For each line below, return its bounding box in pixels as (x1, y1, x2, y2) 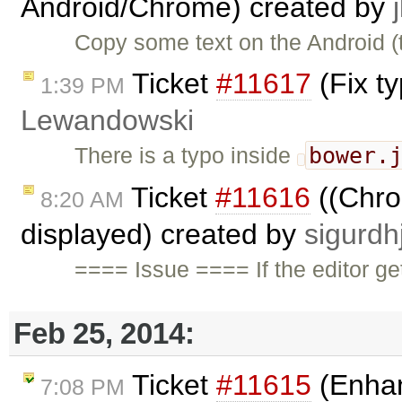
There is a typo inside (74, 143, 298, 169)
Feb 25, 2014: (13, 316, 195, 350)
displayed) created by (21, 218, 304, 251)
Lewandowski (21, 104, 194, 137)
